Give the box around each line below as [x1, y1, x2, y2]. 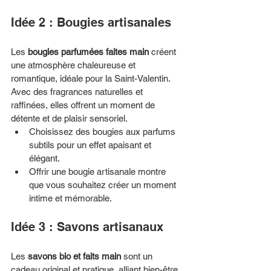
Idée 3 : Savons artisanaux [11, 219, 163, 234]
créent [149, 46, 178, 57]
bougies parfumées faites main [28, 46, 149, 57]
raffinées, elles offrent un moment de [11, 99, 157, 110]
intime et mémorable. [29, 192, 112, 203]
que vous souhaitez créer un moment [29, 179, 178, 190]
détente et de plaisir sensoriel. [11, 113, 128, 123]
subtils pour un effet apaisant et [29, 139, 154, 150]
